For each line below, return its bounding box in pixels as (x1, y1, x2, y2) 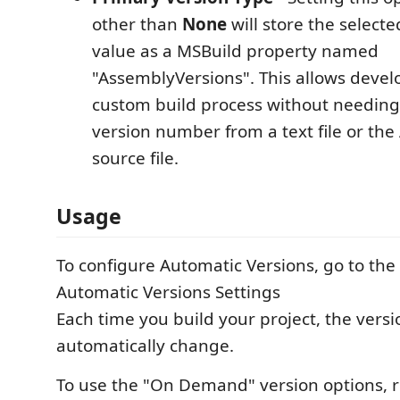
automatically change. (56, 334, 234, 358)
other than (92, 12, 182, 36)
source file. (92, 146, 179, 170)
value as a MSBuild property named (92, 38, 379, 62)
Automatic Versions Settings (56, 280, 280, 304)
